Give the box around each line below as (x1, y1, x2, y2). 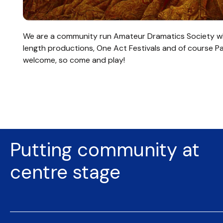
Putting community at (10, 137, 200, 162)
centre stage (10, 159, 120, 185)
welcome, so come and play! (23, 54, 125, 65)
